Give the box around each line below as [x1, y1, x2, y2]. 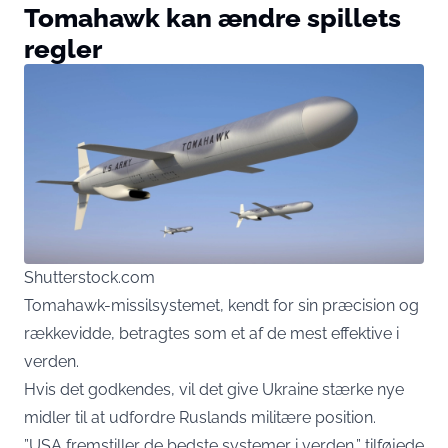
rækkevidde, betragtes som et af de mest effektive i [24, 324, 399, 344]
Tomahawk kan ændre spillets [24, 2, 401, 34]
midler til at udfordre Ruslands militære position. [24, 408, 376, 428]
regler [24, 33, 102, 65]
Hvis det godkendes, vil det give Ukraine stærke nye [24, 380, 404, 400]
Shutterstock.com [24, 268, 155, 288]
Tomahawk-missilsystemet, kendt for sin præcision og [24, 296, 419, 316]
